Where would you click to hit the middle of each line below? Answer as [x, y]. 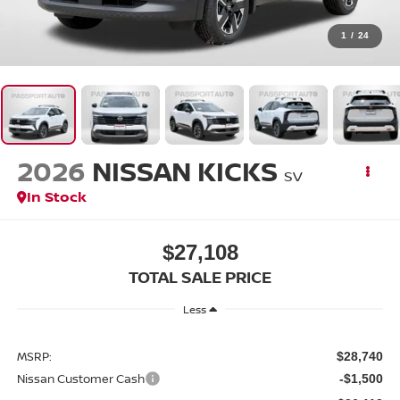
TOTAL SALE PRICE [200, 276]
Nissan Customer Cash [80, 378]
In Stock [56, 197]
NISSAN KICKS [184, 171]
